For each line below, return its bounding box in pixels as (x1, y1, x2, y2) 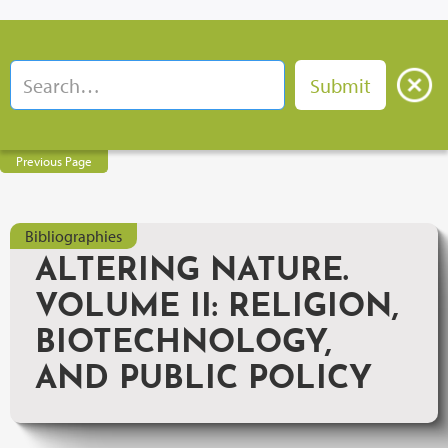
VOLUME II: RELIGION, (35, 292, 399, 324)
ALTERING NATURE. (35, 256, 349, 288)
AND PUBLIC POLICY (35, 364, 372, 396)
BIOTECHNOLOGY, (35, 328, 332, 360)
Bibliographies (25, 226, 122, 246)
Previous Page (16, 153, 92, 169)
